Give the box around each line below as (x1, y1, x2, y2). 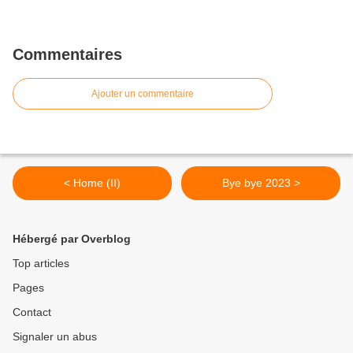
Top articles (13, 257, 69, 270)
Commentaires (13, 46, 122, 64)
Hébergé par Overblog (13, 232, 131, 246)
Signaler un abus (13, 330, 97, 344)
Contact (13, 306, 51, 319)
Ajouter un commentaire (91, 88, 194, 100)
